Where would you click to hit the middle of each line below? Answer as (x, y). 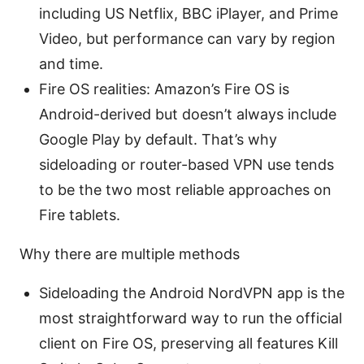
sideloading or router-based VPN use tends (186, 164)
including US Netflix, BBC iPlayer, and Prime (188, 13)
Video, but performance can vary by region (187, 38)
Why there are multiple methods (130, 253)
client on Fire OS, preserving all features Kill (188, 343)
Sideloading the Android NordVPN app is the (192, 292)
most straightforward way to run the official (191, 318)
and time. (71, 63)
